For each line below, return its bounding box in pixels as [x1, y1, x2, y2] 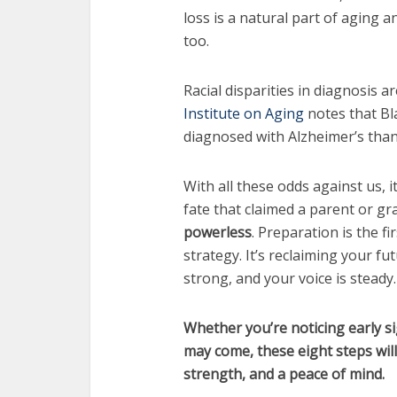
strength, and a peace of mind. [183, 364, 385, 384]
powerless [183, 222, 252, 242]
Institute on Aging [183, 104, 304, 123]
